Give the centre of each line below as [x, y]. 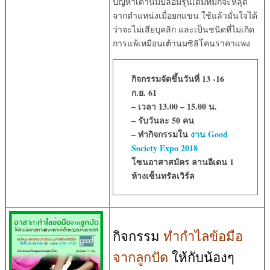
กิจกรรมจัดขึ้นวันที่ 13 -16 [177, 78]
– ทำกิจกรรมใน [161, 134]
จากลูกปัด [140, 257]
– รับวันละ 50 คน [162, 120]
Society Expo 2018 [164, 148]
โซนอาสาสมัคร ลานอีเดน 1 [182, 162]
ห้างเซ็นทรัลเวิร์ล [163, 175]
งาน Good [209, 134]
